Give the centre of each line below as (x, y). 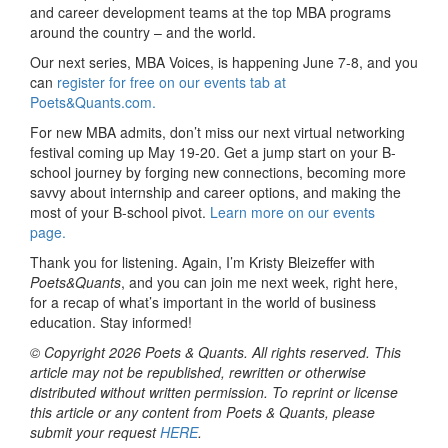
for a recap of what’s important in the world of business (203, 301)
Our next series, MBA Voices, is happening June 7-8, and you (224, 61)
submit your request (95, 431)
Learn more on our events (292, 211)
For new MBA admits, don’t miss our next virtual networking (217, 131)
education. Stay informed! (111, 321)
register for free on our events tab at (171, 81)
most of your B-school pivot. (120, 211)
